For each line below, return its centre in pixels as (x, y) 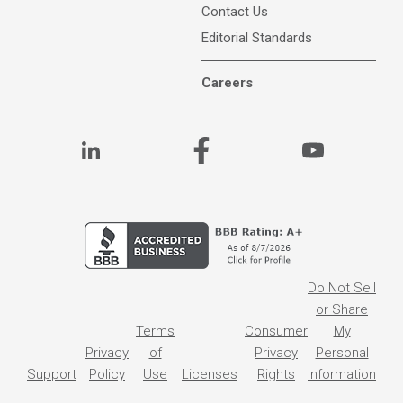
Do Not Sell (342, 288)
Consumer (276, 331)
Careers (227, 83)
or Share (342, 309)
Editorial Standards (257, 38)
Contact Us (235, 12)
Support (52, 374)
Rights (276, 374)
